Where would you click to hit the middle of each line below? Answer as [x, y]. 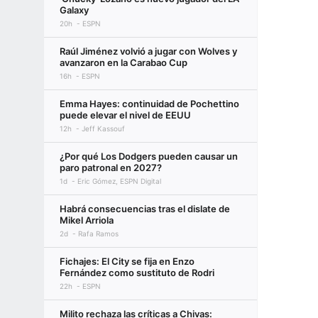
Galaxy [74, 10]
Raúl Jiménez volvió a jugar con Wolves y [148, 51]
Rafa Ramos [98, 234]
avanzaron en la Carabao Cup [124, 62]
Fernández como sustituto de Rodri [137, 273]
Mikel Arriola [87, 220]
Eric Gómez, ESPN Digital [119, 181]
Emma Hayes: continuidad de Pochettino [149, 104]
